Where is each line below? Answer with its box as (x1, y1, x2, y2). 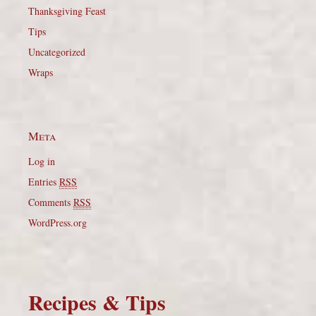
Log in (28, 154, 55, 168)
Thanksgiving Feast (28, 4, 106, 18)
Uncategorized (28, 45, 85, 59)
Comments (28, 195, 73, 209)
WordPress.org (28, 216, 87, 229)
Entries (28, 175, 59, 188)
